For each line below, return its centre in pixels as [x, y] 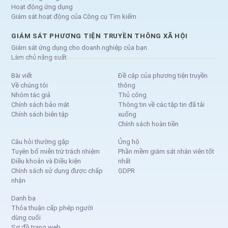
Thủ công [132, 95]
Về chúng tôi [30, 85]
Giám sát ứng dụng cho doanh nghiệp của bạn [79, 47]
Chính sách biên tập [40, 114]
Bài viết [22, 75]
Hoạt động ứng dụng [42, 7]
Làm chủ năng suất [39, 57]
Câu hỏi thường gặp [40, 141]
